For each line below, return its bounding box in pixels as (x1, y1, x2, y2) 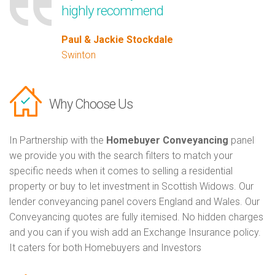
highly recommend (61, 2, 163, 19)
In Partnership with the (9, 134, 106, 147)
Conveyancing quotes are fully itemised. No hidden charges (9, 211, 263, 223)
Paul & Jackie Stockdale (61, 34, 173, 46)
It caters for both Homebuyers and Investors (9, 242, 201, 254)
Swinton (61, 49, 96, 61)
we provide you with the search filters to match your (9, 150, 233, 162)
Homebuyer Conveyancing (106, 134, 228, 147)
